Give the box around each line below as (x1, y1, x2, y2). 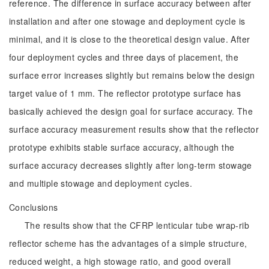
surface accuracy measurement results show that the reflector (9, 123, 259, 135)
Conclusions (9, 201, 58, 213)
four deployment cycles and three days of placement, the (9, 51, 239, 63)
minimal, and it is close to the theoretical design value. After (9, 33, 250, 45)
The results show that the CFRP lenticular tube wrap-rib (25, 219, 250, 231)
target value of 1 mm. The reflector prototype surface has (9, 87, 241, 99)
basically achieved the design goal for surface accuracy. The (9, 105, 253, 117)
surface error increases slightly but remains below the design (9, 69, 255, 81)
